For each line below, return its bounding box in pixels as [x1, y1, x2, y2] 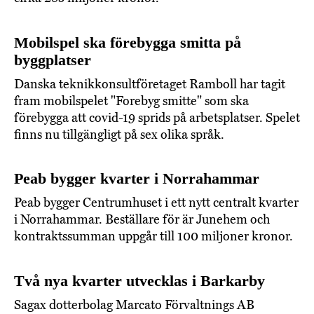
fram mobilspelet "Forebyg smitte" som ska [14, 93, 249, 109]
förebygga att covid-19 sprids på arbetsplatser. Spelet [14, 109, 300, 125]
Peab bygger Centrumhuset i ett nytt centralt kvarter [14, 195, 299, 211]
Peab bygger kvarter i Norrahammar [14, 170, 259, 188]
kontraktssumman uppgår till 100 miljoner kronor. [14, 228, 293, 245]
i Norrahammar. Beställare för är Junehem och [14, 212, 270, 228]
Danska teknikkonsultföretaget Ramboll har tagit [14, 76, 285, 92]
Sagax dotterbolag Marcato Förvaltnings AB [14, 296, 254, 313]
